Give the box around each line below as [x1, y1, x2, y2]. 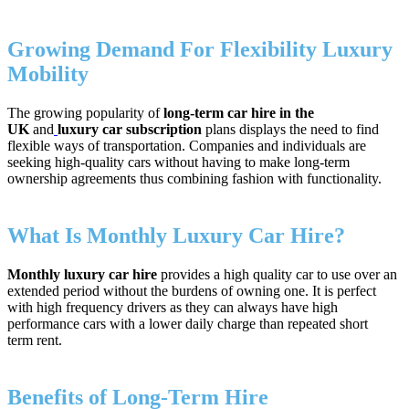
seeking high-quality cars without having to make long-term [7, 154, 350, 171]
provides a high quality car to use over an [157, 267, 397, 283]
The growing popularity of [7, 105, 163, 121]
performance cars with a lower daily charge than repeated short [7, 316, 368, 332]
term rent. [7, 332, 62, 349]
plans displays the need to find [205, 121, 379, 138]
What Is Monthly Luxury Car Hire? [7, 224, 351, 248]
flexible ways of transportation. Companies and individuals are [7, 138, 366, 154]
